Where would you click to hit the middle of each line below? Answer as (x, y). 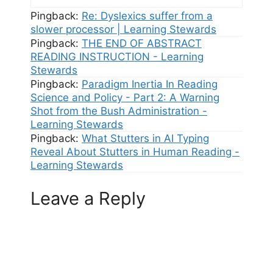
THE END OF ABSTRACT (142, 43)
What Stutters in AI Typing (145, 138)
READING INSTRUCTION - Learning (117, 57)
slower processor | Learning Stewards (123, 29)
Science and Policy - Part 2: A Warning (125, 97)
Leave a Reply (88, 198)
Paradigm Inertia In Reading (150, 84)
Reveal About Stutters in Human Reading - (135, 152)
